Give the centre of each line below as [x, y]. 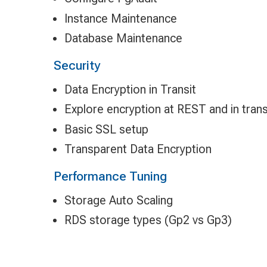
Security [77, 66]
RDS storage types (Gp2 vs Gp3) [148, 220]
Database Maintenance [123, 38]
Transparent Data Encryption [138, 149]
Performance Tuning [110, 176]
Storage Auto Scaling [118, 200]
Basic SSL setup [106, 129]
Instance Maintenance [120, 18]
